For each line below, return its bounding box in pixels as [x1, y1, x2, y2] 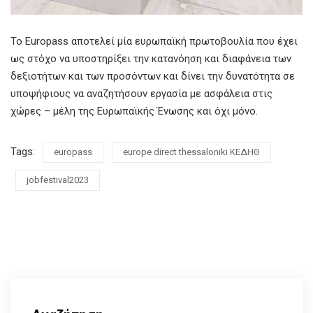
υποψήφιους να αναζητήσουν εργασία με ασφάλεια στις [10, 87, 272, 100]
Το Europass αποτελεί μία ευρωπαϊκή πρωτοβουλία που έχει [10, 34, 298, 48]
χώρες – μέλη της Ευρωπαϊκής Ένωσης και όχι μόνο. [10, 104, 258, 117]
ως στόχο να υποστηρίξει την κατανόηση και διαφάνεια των [10, 52, 291, 65]
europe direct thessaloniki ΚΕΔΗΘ [123, 146, 260, 157]
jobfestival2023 [27, 174, 89, 185]
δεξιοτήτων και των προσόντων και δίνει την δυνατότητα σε [10, 69, 295, 82]
